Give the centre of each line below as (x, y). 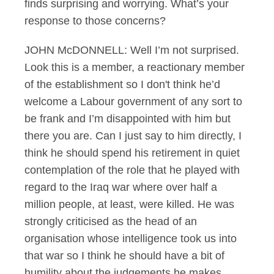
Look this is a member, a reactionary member (135, 67)
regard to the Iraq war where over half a (121, 187)
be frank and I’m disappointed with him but (128, 119)
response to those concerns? (95, 21)
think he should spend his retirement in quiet (132, 153)
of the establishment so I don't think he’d (122, 84)
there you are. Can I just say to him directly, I (133, 136)
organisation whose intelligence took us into (131, 239)
